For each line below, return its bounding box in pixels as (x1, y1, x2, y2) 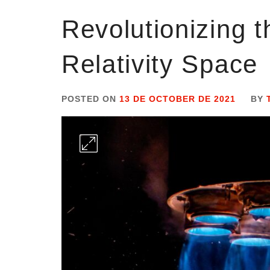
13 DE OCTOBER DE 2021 (119, 94, 236, 104)
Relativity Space (61, 50, 258, 78)
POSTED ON (61, 94, 119, 104)
